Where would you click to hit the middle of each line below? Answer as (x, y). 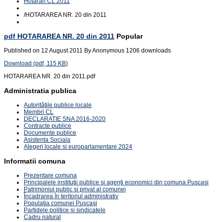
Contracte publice (48, 126)
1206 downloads (148, 50)
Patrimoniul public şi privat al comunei (75, 190)
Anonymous (108, 50)
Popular (130, 36)
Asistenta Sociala (47, 140)
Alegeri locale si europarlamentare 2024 (78, 147)
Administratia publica (40, 90)
